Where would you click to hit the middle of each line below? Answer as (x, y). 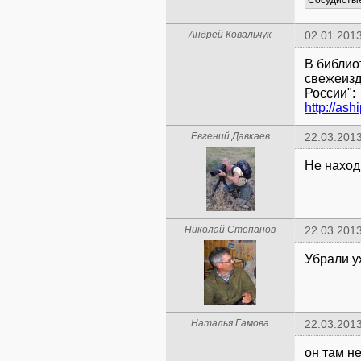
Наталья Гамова (230, 323)
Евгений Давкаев (230, 136)
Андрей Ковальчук (230, 35)
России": (330, 93)
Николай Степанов (230, 230)
